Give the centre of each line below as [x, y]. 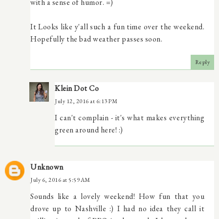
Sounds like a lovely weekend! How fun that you [117, 196]
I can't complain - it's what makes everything [130, 117]
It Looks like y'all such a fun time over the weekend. [117, 26]
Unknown [47, 167]
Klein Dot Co [77, 88]
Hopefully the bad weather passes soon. [96, 39]
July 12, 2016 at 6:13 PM [86, 101]
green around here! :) [89, 130]
